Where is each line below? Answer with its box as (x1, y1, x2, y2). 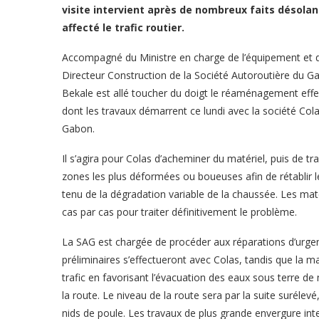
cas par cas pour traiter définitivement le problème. (62, 205, 297, 219)
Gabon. (62, 122, 95, 135)
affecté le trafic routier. (62, 21, 184, 34)
